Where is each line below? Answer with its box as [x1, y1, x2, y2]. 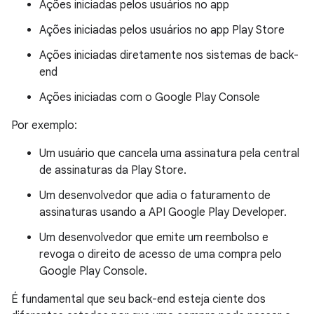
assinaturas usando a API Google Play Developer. [39, 205, 287, 220]
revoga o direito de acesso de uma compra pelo [39, 247, 282, 262]
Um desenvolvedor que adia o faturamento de [39, 189, 271, 203]
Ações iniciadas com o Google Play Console [39, 90, 260, 105]
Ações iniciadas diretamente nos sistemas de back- [39, 48, 299, 63]
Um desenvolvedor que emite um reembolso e [39, 231, 268, 245]
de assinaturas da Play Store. [39, 163, 186, 178]
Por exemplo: [11, 118, 77, 133]
